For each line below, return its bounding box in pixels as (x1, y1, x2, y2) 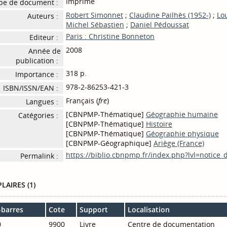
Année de (28, 46, 61, 56)
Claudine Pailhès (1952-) (129, 10, 211, 20)
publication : (15, 56, 58, 65)
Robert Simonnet (65, 10, 123, 20)
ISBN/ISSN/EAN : (3, 83, 58, 93)
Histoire (145, 119, 172, 129)
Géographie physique (145, 129, 219, 138)
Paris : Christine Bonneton (65, 31, 155, 41)
